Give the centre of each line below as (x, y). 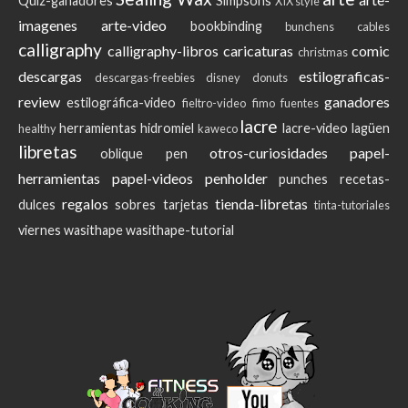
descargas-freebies (144, 77)
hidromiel (167, 127)
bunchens (310, 26)
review (39, 101)
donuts (270, 77)
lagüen (371, 127)
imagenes (48, 25)
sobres (136, 204)
